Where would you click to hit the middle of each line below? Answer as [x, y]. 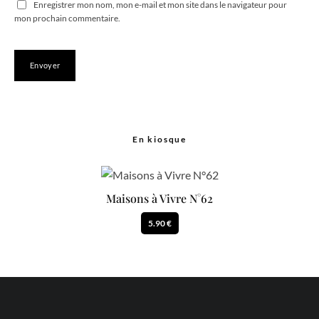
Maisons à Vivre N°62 [159, 199]
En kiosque [159, 140]
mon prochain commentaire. [67, 19]
